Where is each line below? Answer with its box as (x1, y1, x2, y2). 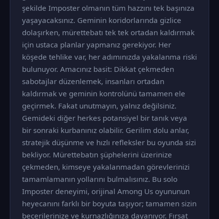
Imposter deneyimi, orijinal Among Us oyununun (22, 186, 190, 196)
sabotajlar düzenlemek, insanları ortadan (22, 76, 164, 86)
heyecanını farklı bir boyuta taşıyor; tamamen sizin (22, 198, 197, 208)
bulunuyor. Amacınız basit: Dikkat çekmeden (22, 64, 174, 74)
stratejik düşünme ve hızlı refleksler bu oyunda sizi (22, 137, 196, 147)
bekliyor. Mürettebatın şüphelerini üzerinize (22, 150, 172, 159)
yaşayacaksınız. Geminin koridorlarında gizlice (22, 15, 181, 25)
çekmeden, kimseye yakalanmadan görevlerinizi (22, 162, 190, 172)
